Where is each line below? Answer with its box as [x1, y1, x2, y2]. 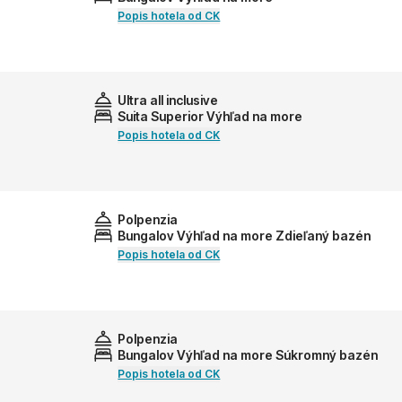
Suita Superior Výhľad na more [118, 109, 303, 125]
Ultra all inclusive [118, 92, 219, 108]
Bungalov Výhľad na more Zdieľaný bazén [118, 228, 371, 244]
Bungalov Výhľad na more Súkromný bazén [118, 347, 379, 363]
